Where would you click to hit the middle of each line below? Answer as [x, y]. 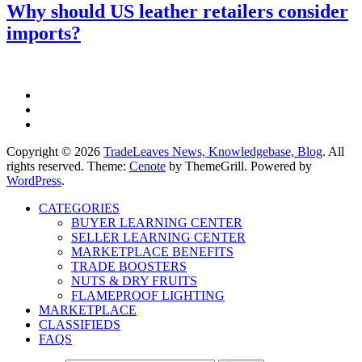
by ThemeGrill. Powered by [239, 166]
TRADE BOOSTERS [129, 266]
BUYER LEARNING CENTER [157, 222]
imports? [44, 33]
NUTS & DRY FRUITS [134, 280]
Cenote [147, 166]
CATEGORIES [79, 208]
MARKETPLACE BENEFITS [152, 251]
